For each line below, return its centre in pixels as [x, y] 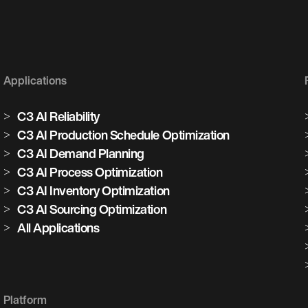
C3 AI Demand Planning [81, 154]
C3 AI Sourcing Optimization [92, 209]
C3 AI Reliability [58, 117]
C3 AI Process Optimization [90, 172]
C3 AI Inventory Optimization [93, 191]
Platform [25, 300]
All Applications [58, 228]
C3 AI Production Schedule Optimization [123, 135]
